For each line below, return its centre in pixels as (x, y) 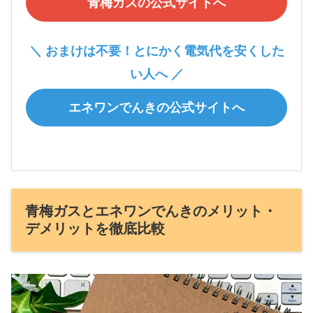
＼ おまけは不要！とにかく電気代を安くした (156, 51)
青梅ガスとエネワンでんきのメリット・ (151, 211)
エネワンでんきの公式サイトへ (156, 108)
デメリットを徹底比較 (95, 229)
